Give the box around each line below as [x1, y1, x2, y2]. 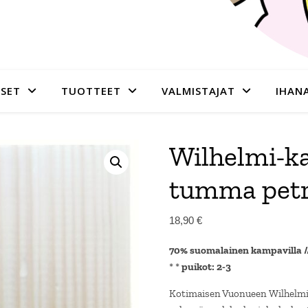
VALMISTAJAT [161, 84, 235, 98]
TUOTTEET [60, 84, 121, 98]
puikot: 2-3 [181, 261, 231, 273]
